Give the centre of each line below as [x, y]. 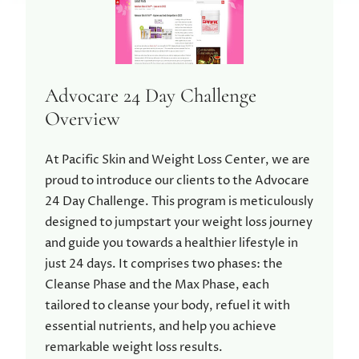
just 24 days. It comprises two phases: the [164, 264]
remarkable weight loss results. [134, 348]
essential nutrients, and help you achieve [161, 327]
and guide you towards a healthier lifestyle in [171, 244]
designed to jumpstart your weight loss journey [179, 223]
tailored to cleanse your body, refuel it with [167, 306]
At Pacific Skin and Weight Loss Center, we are [177, 160]
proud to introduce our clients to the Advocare [177, 181]
